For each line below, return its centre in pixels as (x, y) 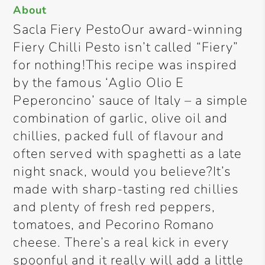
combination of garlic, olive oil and (121, 118)
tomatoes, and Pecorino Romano (114, 225)
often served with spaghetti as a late (128, 154)
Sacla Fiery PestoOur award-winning (128, 30)
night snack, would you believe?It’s (122, 172)
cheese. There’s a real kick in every (121, 243)
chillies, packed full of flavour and (119, 136)
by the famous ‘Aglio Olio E (99, 83)
